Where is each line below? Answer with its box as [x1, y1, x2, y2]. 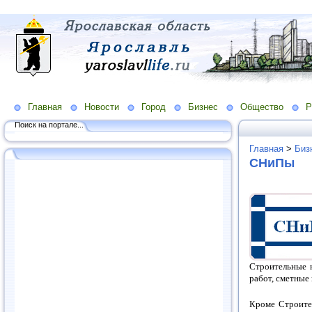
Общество [240, 101, 283, 112]
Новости [84, 101, 119, 112]
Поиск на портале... [15, 120, 84, 129]
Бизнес [188, 101, 218, 112]
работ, [249, 272, 276, 283]
